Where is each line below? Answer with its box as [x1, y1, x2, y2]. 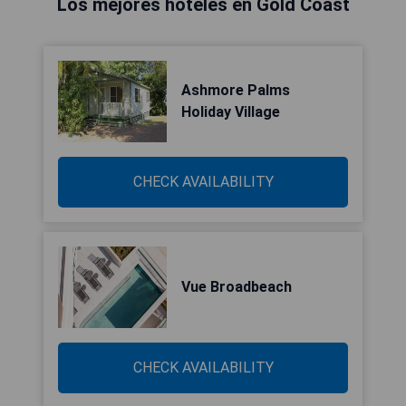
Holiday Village [181, 103, 280, 121]
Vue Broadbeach [181, 278, 292, 295]
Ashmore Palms [181, 82, 290, 99]
